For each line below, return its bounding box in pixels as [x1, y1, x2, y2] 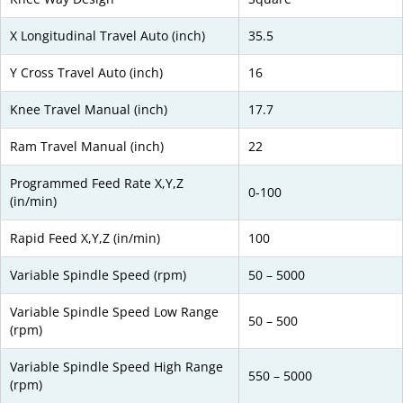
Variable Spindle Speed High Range [10, 358, 223, 376]
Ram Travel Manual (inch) [10, 138, 164, 156]
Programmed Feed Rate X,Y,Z [10, 175, 184, 193]
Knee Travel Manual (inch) [10, 101, 167, 119]
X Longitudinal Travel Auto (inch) [10, 27, 205, 45]
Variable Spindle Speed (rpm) [10, 266, 186, 284]
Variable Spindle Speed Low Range [10, 303, 219, 321]
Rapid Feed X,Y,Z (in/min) [10, 229, 160, 247]
